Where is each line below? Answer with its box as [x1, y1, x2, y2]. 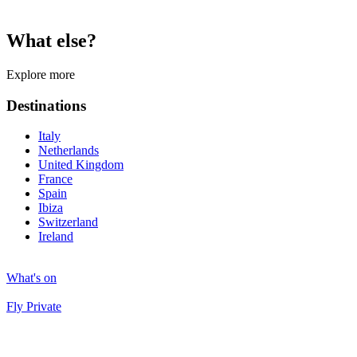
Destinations [6, 96, 86, 114]
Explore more [6, 67, 75, 81]
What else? [6, 30, 96, 52]
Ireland [38, 229, 73, 244]
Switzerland [38, 215, 98, 229]
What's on [6, 271, 57, 285]
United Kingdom [38, 158, 124, 172]
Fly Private [6, 300, 61, 314]
